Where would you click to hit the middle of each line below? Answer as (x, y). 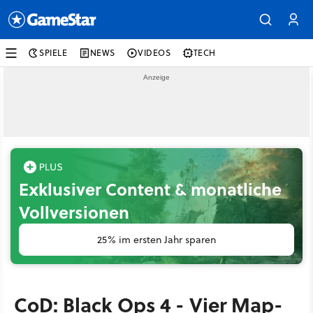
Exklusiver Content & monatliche (150, 189)
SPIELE (53, 53)
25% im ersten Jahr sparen (156, 240)
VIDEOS (154, 53)
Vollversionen (74, 212)
